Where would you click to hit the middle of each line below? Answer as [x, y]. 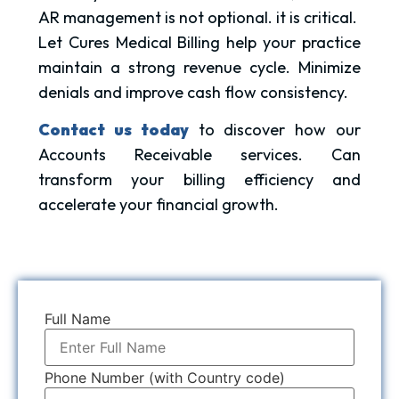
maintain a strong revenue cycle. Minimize [199, 67]
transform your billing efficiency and [199, 180]
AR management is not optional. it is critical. [198, 17]
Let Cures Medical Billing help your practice [199, 42]
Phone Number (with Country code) [165, 378]
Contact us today [114, 130]
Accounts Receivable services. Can [199, 155]
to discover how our [275, 130]
